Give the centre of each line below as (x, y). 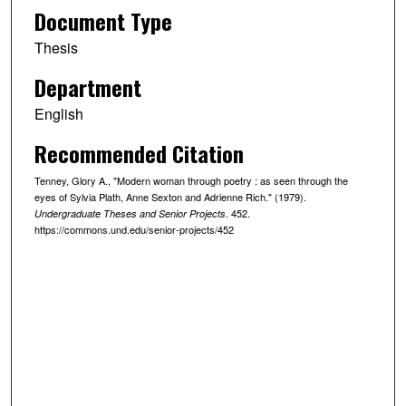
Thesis (56, 48)
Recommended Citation (139, 153)
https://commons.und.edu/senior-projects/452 (134, 229)
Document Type (103, 21)
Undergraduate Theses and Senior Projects (130, 213)
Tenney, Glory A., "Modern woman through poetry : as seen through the (191, 180)
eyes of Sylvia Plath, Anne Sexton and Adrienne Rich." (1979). (170, 196)
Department (87, 87)
